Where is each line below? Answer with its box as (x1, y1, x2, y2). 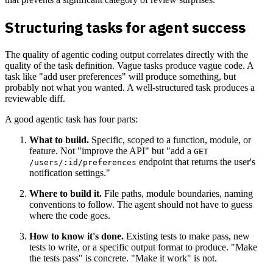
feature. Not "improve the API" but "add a (29, 146, 194, 157)
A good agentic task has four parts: (5, 114, 138, 125)
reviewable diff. (5, 93, 65, 104)
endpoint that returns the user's (136, 157, 255, 168)
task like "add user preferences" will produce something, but (5, 71, 236, 82)
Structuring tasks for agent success (5, 18, 246, 38)
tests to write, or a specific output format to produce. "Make (29, 242, 257, 253)
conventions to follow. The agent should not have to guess (29, 199, 252, 210)
